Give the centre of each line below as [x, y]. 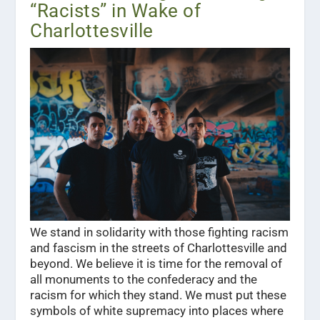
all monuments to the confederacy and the [144, 280]
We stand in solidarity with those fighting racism [160, 232]
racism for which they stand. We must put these [159, 295]
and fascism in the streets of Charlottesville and [159, 248]
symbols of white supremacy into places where [157, 311]
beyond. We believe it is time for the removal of [156, 264]
